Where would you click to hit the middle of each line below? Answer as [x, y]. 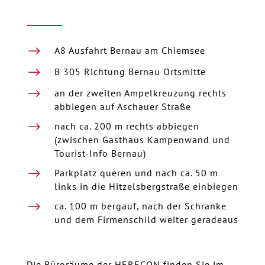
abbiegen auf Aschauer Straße [122, 107]
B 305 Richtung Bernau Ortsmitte [130, 72]
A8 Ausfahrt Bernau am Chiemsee [130, 51]
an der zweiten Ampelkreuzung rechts [140, 93]
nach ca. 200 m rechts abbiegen [127, 126]
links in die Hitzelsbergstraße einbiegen [146, 187]
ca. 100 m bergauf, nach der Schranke [140, 206]
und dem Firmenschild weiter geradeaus [146, 220]
